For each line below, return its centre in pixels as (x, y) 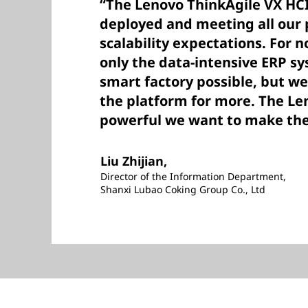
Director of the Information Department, (193, 176)
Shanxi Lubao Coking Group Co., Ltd (183, 189)
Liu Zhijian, (134, 161)
